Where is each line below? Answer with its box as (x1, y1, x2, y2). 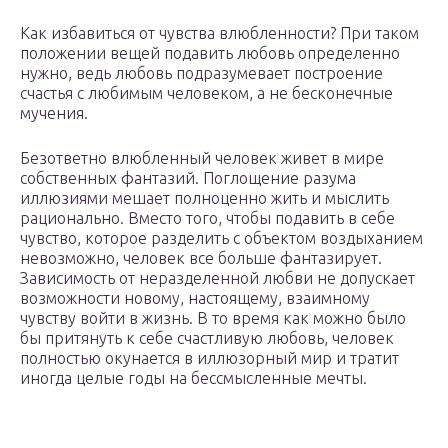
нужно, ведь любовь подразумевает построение (20, 64, 383, 83)
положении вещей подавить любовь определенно (20, 44, 400, 63)
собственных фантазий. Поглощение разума (20, 169, 356, 188)
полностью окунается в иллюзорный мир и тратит (20, 349, 399, 368)
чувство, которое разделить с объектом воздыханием (20, 229, 423, 248)
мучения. (20, 104, 88, 123)
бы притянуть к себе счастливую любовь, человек (20, 329, 394, 348)
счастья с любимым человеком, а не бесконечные (20, 84, 393, 103)
